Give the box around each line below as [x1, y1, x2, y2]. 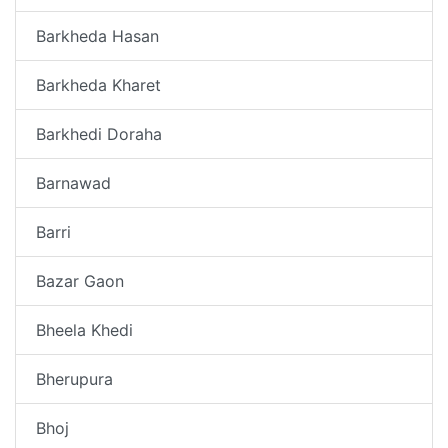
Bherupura [36, 368, 113, 389]
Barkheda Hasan [36, 25, 159, 46]
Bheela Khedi [36, 319, 133, 340]
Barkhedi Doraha [36, 123, 162, 144]
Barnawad [36, 172, 111, 193]
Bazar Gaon [36, 270, 124, 291]
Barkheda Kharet [36, 74, 161, 95]
